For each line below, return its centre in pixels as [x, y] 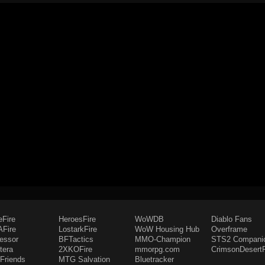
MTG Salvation [84, 259]
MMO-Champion [163, 239]
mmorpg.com [157, 249]
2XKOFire [75, 249]
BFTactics [76, 239]
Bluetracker [154, 259]
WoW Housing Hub [167, 229]
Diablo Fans [232, 219]
